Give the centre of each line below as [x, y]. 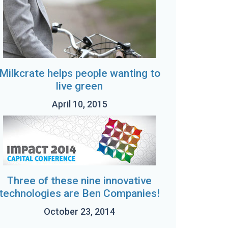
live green [79, 86]
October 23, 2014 [79, 211]
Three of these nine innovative [79, 181]
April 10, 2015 [79, 104]
